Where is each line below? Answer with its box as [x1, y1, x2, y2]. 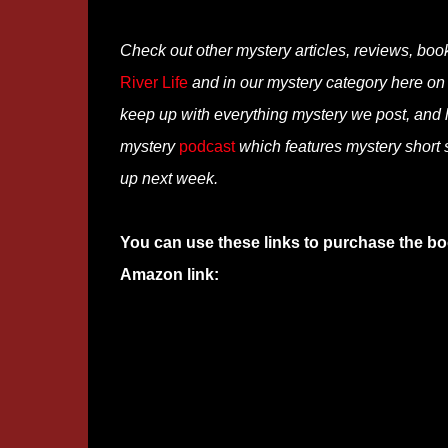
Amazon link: [119, 266, 219, 283]
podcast [178, 138, 235, 155]
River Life [119, 74, 188, 91]
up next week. [119, 170, 218, 187]
